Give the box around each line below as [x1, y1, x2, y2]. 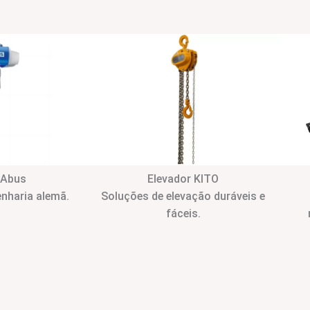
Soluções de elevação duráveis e [101, 189, 265, 203]
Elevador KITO [147, 172, 219, 185]
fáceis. [165, 206, 201, 220]
